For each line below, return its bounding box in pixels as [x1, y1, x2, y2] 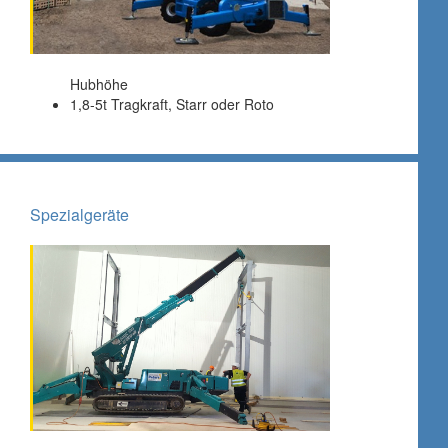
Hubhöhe [70, 73, 128, 94]
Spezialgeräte [30, 202, 129, 226]
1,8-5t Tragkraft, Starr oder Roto [70, 93, 274, 114]
